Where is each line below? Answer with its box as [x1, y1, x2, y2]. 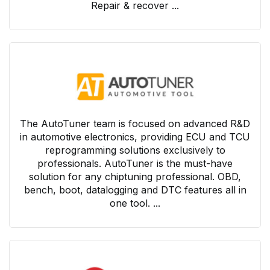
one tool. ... [110, 196, 160, 209]
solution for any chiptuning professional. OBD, [29, 170, 241, 183]
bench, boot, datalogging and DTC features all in [24, 183, 246, 196]
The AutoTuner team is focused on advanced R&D [20, 117, 250, 130]
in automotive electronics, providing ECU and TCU [20, 130, 250, 143]
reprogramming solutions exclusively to [45, 143, 225, 156]
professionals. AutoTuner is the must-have [37, 157, 233, 169]
